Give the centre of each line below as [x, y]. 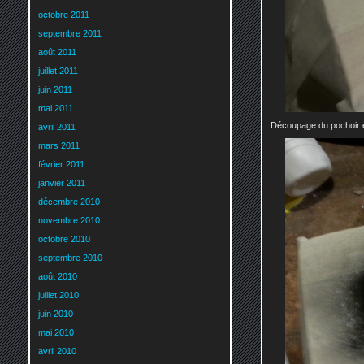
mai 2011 [56, 108]
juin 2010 [56, 314]
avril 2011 [57, 127]
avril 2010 [57, 351]
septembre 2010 [70, 258]
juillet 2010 [58, 295]
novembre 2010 [69, 221]
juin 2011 [55, 90]
